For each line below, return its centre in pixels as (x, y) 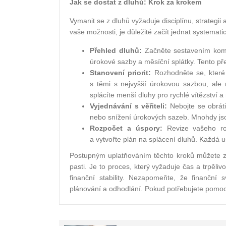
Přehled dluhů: (116, 51)
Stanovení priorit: (121, 73)
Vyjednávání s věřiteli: (129, 106)
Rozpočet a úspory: (126, 128)
